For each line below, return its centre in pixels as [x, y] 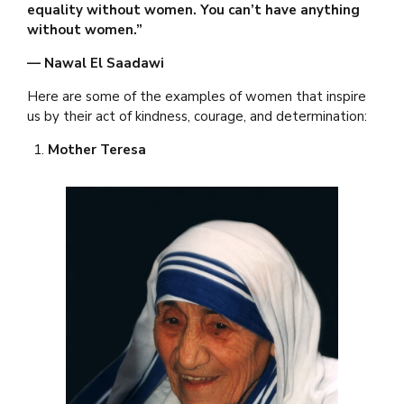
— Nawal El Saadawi [96, 63]
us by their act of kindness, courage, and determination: [197, 116]
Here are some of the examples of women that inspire [197, 96]
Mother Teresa [96, 149]
